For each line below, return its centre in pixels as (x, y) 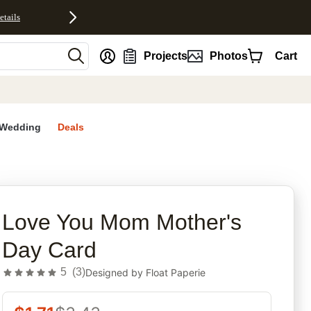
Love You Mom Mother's (122, 222)
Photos (228, 56)
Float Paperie (176, 272)
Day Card (50, 250)
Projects (166, 56)
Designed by (116, 272)
